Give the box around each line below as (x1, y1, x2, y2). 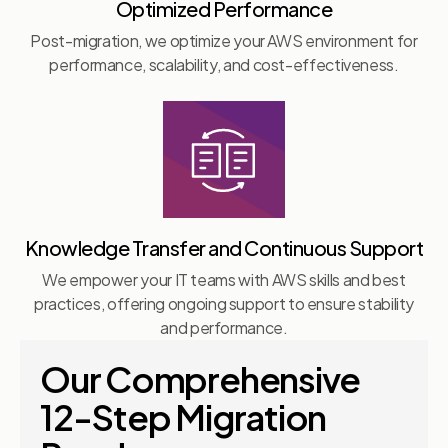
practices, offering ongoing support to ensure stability (33, 293, 415, 315)
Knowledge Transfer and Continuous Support (24, 235, 424, 261)
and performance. (160, 317, 288, 339)
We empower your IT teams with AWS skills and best (42, 269, 406, 291)
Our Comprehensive (40, 357, 361, 402)
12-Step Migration (40, 395, 327, 440)
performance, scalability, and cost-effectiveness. (49, 54, 399, 76)
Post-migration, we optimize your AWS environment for (30, 30, 418, 52)
